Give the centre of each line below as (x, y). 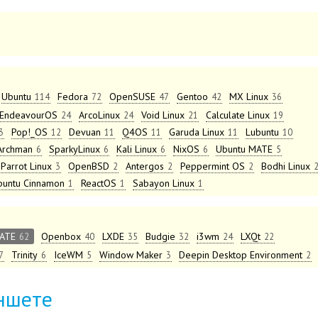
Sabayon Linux (164, 183)
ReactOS (99, 183)
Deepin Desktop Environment (241, 255)
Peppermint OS (213, 166)
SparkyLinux (75, 149)
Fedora (73, 97)
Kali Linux (137, 149)
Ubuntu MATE (244, 149)
